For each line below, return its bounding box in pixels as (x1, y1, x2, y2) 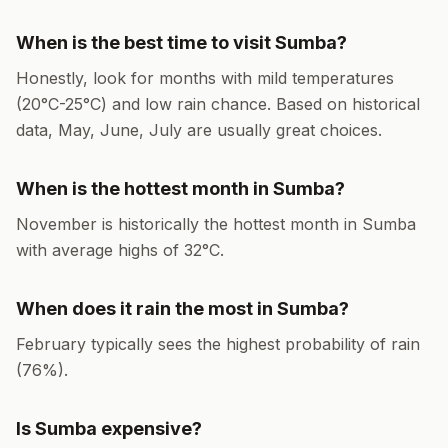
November (16, 214, 97, 234)
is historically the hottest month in (97, 214, 362, 234)
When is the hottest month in (16, 178, 273, 199)
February (16, 334, 86, 354)
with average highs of (16, 240, 184, 260)
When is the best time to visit (16, 32, 275, 53)
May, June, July (58, 120, 182, 140)
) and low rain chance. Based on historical (101, 94, 420, 114)
